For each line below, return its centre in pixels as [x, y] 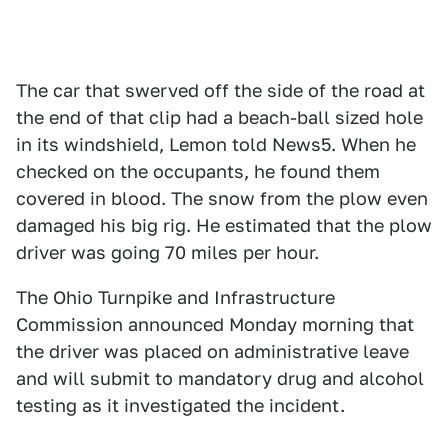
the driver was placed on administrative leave [212, 351]
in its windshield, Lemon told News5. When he [216, 144]
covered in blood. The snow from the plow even [222, 198]
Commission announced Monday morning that [215, 324]
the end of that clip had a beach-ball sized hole [219, 117]
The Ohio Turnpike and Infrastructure [175, 297]
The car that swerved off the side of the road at [220, 90]
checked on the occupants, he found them [198, 171]
